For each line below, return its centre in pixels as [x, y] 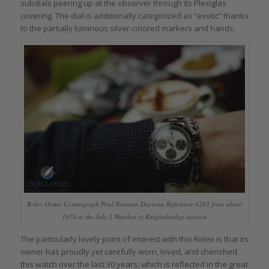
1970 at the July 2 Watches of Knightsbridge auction [134, 217]
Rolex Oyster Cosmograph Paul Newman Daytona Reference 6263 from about [134, 204]
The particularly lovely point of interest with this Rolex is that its [134, 239]
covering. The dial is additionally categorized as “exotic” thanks [134, 16]
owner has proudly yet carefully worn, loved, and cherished [128, 252]
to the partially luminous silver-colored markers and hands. [128, 29]
